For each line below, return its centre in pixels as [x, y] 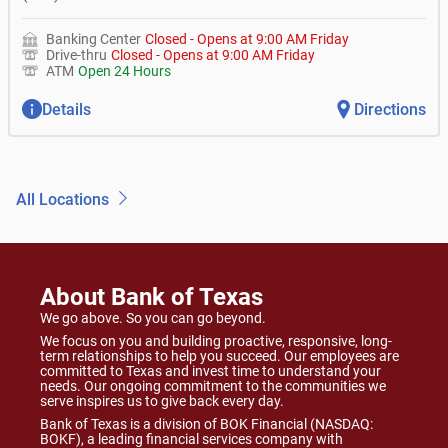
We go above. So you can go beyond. [153, 318]
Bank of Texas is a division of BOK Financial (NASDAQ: [206, 424]
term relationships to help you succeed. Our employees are [219, 356]
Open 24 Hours [124, 71]
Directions [390, 109]
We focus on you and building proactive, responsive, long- [216, 341]
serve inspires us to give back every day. [162, 401]
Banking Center [93, 39]
